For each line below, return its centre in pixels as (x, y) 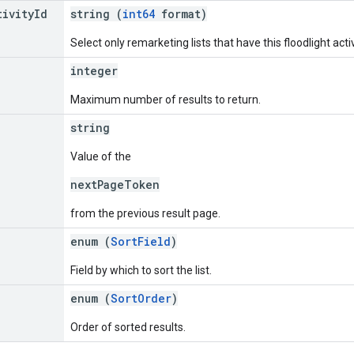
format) (181, 13)
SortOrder (141, 298)
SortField (141, 241)
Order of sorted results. (128, 327)
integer (94, 70)
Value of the (101, 156)
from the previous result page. (145, 213)
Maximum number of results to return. (166, 99)
